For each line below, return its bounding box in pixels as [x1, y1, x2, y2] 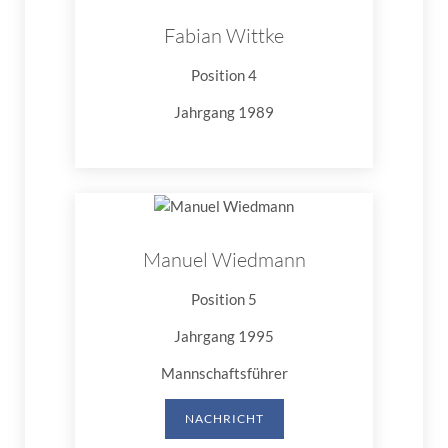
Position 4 [191, 65, 257, 84]
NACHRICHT [184, 410, 264, 426]
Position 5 [191, 289, 257, 308]
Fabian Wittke [164, 22, 284, 48]
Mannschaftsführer [160, 363, 288, 382]
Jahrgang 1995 [174, 326, 274, 345]
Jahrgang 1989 [174, 102, 274, 121]
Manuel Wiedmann [142, 246, 306, 272]
